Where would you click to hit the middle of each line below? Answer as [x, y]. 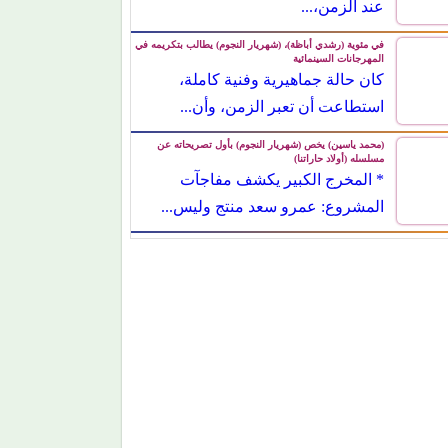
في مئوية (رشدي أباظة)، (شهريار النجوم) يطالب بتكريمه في [260, 59]
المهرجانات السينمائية [339, 73]
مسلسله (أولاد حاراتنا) [339, 173]
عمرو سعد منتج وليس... [315, 215]
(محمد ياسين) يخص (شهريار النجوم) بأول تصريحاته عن [271, 159]
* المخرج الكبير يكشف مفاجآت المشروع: [264, 192]
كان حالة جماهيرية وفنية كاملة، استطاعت [263, 92]
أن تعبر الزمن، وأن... [323, 115]
